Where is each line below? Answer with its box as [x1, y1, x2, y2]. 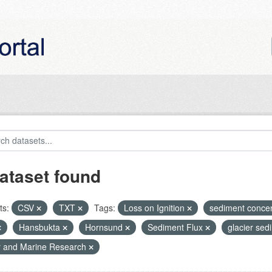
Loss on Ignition [123, 202, 187, 214]
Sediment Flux [147, 221, 205, 233]
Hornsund [84, 221, 125, 233]
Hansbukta [18, 221, 63, 233]
